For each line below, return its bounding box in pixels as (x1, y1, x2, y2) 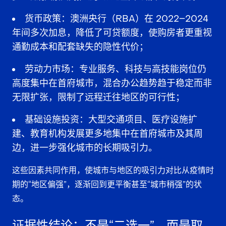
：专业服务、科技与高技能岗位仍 (70, 63, 206, 75)
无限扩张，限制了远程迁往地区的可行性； (12, 91, 185, 103)
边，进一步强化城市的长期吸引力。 (12, 142, 157, 154)
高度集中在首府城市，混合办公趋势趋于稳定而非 (12, 77, 212, 89)
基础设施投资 (25, 114, 79, 126)
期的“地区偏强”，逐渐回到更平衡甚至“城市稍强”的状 (12, 179, 202, 190)
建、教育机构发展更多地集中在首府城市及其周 (12, 128, 203, 140)
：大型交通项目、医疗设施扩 (79, 114, 197, 126)
